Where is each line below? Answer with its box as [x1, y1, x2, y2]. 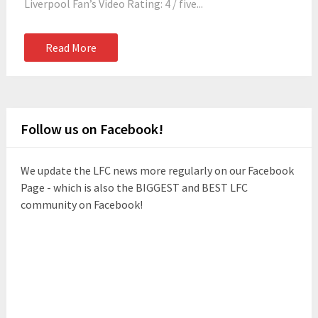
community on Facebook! [20, 197, 143, 212]
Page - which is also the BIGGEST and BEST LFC [20, 180, 248, 194]
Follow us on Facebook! [20, 120, 163, 138]
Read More [45, 40, 97, 55]
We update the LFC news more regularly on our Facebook [20, 163, 294, 177]
